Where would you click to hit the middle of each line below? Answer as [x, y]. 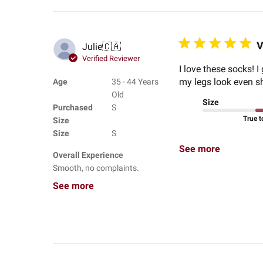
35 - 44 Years [135, 82]
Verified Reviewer [111, 58]
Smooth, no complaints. [96, 168]
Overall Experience [88, 155]
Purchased [73, 108]
